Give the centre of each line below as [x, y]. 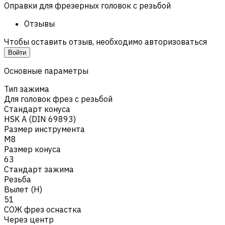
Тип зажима [27, 89]
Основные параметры [46, 71]
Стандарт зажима [39, 169]
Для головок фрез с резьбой [58, 99]
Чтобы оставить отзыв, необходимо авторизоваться [105, 41]
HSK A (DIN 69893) [40, 119]
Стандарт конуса [37, 109]
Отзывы [39, 23]
